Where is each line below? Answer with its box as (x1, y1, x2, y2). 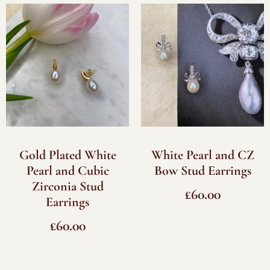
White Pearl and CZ (151, 147, 254, 163)
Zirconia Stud (31, 178, 104, 195)
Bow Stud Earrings (154, 163, 251, 179)
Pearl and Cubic (26, 163, 109, 179)
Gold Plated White (19, 147, 116, 163)
